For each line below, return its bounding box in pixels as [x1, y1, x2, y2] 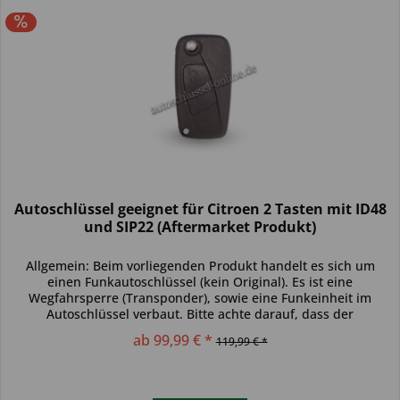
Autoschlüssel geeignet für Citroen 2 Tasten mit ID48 [13, 198, 387, 219]
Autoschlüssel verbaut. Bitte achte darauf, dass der [46, 304, 354, 322]
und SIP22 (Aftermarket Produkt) [84, 216, 317, 237]
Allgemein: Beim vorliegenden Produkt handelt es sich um [25, 256, 375, 274]
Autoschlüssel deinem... [129, 321, 272, 338]
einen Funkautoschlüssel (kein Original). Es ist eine [47, 272, 354, 290]
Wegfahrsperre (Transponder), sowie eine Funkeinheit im [29, 288, 372, 306]
